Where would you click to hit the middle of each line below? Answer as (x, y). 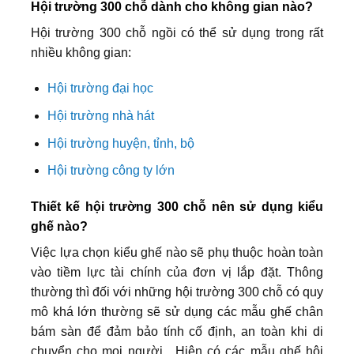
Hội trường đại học (100, 88)
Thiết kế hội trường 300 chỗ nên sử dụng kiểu (177, 207)
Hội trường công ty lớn (111, 171)
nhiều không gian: (81, 52)
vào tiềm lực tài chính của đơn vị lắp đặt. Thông (177, 273)
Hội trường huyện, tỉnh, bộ (121, 143)
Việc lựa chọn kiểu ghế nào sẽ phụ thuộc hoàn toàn (177, 253)
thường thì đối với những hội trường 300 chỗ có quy (177, 292)
